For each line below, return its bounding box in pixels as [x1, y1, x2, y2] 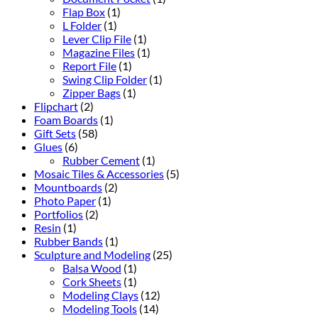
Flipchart [34, 99, 78, 113]
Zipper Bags [62, 85, 121, 99]
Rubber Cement [62, 153, 140, 167]
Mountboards [34, 180, 102, 194]
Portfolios [34, 207, 83, 221]
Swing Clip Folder [62, 72, 147, 86]
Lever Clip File [62, 31, 131, 45]
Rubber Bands [34, 234, 103, 248]
